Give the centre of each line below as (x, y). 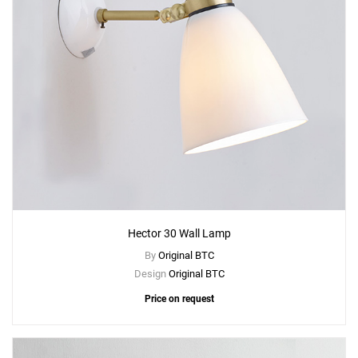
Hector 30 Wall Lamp (179, 234)
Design (151, 274)
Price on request (179, 299)
